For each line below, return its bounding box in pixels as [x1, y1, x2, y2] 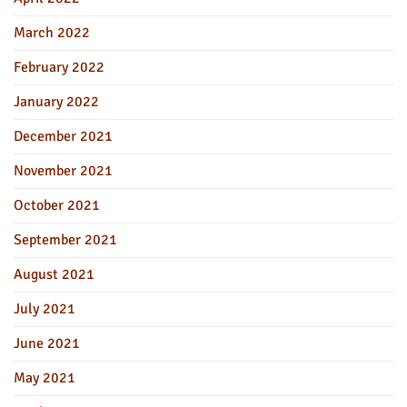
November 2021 [14, 162, 113, 181]
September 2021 [14, 231, 117, 250]
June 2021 [14, 334, 80, 353]
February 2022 [14, 58, 104, 77]
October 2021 [14, 196, 100, 215]
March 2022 [14, 24, 90, 43]
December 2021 [14, 127, 113, 146]
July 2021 [14, 300, 75, 319]
